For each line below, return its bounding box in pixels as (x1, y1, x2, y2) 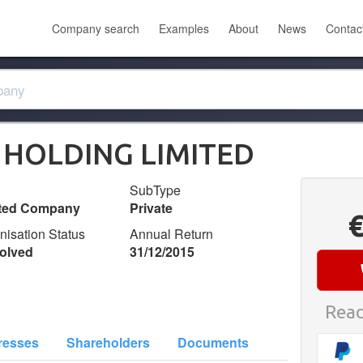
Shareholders (66, 333, 150, 352)
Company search (52, 20, 139, 36)
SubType (130, 181, 181, 199)
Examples (159, 20, 209, 36)
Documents (177, 333, 249, 352)
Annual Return (130, 224, 214, 243)
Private (130, 199, 173, 217)
